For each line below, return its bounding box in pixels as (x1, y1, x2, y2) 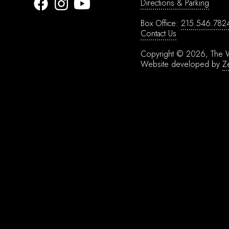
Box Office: (141, 17, 181, 29)
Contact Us (141, 28, 176, 39)
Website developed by (141, 58, 222, 70)
